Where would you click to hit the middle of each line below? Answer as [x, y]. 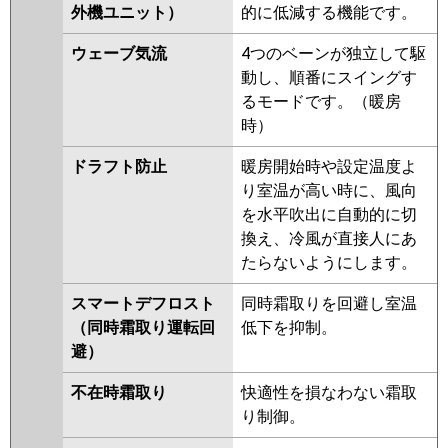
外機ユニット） [127, 13]
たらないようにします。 [329, 263]
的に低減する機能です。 [329, 13]
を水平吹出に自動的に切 [329, 215]
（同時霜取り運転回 [143, 328]
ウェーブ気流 [119, 54]
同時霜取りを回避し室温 [329, 304]
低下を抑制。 [289, 328]
